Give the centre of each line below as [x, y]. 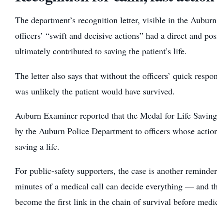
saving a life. [37, 146]
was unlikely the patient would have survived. [95, 91]
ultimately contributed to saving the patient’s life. [101, 51]
